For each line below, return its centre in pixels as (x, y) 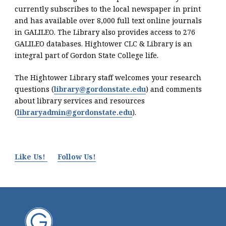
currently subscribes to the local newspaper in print (108, 9)
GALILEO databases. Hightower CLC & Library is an (104, 44)
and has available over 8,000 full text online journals (108, 21)
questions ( (35, 89)
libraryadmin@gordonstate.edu (75, 112)
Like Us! (31, 157)
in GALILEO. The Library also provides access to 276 (105, 32)
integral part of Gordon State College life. (87, 55)
